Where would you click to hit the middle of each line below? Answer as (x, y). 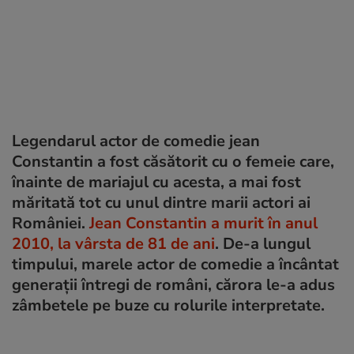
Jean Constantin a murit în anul (203, 223)
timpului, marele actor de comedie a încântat (175, 264)
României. (51, 223)
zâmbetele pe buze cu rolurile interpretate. (168, 305)
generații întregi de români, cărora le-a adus (173, 284)
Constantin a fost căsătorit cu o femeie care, (173, 161)
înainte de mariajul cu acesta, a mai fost (156, 182)
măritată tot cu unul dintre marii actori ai (161, 202)
